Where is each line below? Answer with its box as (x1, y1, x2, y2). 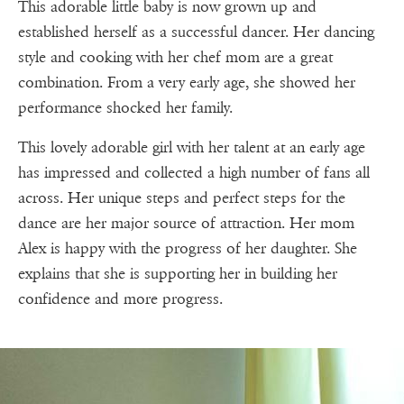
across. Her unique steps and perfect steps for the (18, 188, 345, 208)
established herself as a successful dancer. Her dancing (18, 23, 374, 42)
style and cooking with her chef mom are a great (18, 48, 333, 68)
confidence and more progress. (18, 289, 223, 309)
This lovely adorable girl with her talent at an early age (18, 138, 365, 158)
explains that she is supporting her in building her (18, 264, 337, 284)
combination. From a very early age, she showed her (18, 73, 355, 93)
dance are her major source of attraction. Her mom (18, 214, 354, 234)
